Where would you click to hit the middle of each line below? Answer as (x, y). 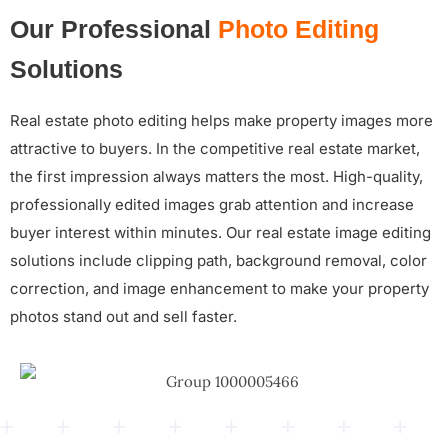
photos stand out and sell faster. (123, 317)
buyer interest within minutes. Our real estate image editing (220, 233)
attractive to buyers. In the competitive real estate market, (215, 149)
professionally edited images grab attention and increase (212, 205)
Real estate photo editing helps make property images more (221, 121)
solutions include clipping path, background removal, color (218, 261)
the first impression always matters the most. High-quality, (216, 177)
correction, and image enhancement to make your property (219, 289)
